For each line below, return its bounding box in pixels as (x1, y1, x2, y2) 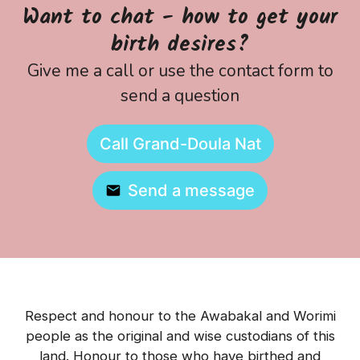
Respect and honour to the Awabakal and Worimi (24, 308, 336, 324)
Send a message (128, 181, 255, 200)
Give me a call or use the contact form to (27, 59, 333, 82)
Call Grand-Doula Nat (99, 134, 261, 153)
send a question (121, 84, 239, 107)
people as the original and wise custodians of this (25, 328, 335, 344)
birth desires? (111, 28, 249, 62)
